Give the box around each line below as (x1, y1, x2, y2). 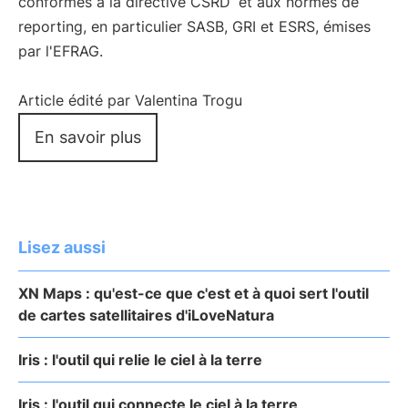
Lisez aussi (18, 238, 106, 257)
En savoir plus (35, 127, 141, 147)
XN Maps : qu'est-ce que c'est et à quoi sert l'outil (18, 284, 369, 302)
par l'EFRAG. (18, 42, 103, 60)
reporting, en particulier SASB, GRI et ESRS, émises (18, 17, 371, 36)
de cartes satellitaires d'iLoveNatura (18, 306, 274, 324)
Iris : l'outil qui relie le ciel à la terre (18, 351, 262, 369)
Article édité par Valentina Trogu (18, 91, 242, 109)
